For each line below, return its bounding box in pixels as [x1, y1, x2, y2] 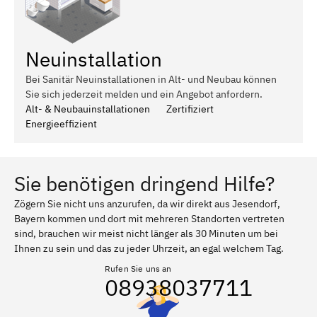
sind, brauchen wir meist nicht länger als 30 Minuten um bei [14, 226, 278, 240]
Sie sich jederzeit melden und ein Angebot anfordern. [25, 87, 263, 100]
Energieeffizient [25, 117, 97, 130]
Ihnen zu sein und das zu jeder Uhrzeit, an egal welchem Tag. [14, 241, 284, 255]
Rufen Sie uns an [105, 263, 172, 274]
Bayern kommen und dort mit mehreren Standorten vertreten [14, 212, 284, 225]
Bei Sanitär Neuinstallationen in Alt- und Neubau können [25, 72, 277, 86]
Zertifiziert [166, 102, 214, 115]
